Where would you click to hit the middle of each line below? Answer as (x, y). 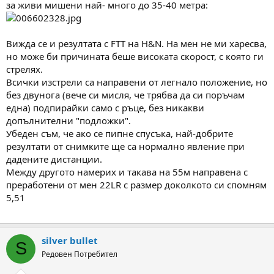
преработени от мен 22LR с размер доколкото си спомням (136, 184)
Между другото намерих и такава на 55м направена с (127, 172)
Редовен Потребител (80, 254)
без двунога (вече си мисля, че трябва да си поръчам (125, 94)
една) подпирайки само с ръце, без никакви (105, 107)
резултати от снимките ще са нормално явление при (125, 146)
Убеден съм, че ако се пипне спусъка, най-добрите (120, 133)
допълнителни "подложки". (68, 120)
